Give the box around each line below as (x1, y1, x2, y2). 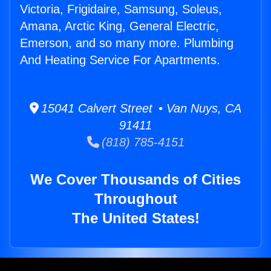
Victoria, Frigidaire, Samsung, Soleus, (20, 2, 222, 16)
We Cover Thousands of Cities (30, 171, 241, 188)
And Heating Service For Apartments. (20, 53, 220, 67)
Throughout (94, 191, 177, 207)
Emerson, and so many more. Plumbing (20, 36, 233, 50)
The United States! (71, 210, 200, 226)
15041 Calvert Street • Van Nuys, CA (39, 102, 241, 115)
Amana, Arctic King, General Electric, (20, 19, 219, 33)
